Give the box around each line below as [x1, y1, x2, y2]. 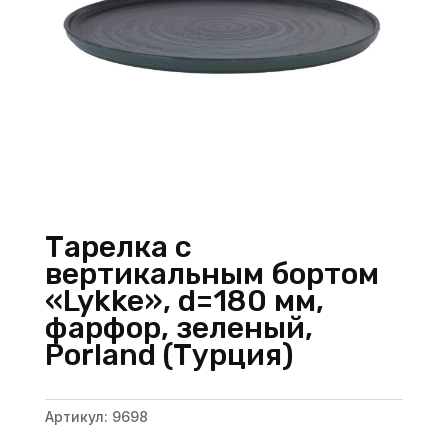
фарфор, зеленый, [44, 309, 313, 346]
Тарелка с [44, 228, 192, 265]
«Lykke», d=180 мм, [44, 282, 324, 319]
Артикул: [44, 407, 112, 425]
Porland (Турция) [44, 336, 294, 373]
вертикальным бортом [44, 255, 379, 292]
